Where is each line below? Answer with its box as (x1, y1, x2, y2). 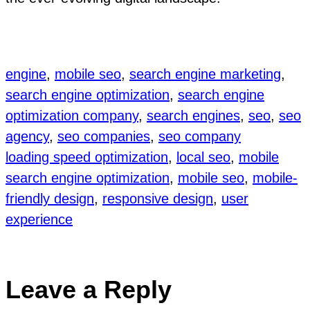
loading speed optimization (6, 149, 168, 165)
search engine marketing (129, 66, 281, 82)
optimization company (6, 107, 138, 123)
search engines (147, 107, 240, 123)
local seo (176, 149, 230, 165)
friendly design (6, 190, 94, 206)
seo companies (57, 128, 150, 144)
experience (6, 211, 73, 227)
